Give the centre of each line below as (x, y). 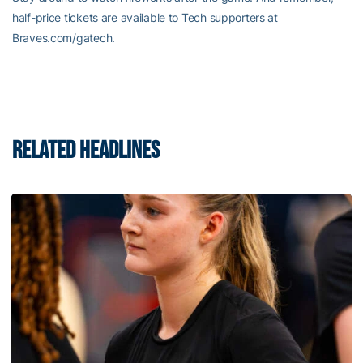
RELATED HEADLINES (86, 151)
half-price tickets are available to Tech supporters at (145, 18)
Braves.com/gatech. (64, 38)
